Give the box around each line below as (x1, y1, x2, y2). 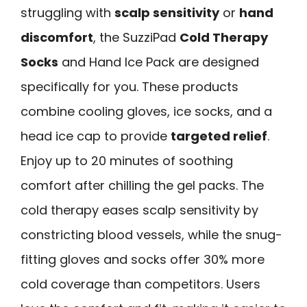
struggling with (21, 3, 114, 21)
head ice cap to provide (21, 127, 171, 145)
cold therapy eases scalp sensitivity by (21, 201, 258, 219)
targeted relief (171, 127, 267, 145)
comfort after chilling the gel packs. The (21, 176, 264, 194)
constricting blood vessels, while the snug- (21, 225, 282, 243)
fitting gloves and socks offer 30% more (21, 250, 265, 268)
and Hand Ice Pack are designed (58, 53, 259, 71)
